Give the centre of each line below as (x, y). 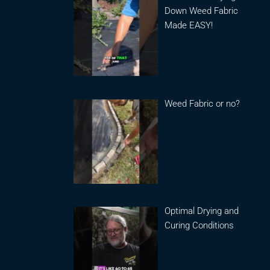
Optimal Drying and (202, 211)
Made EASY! (189, 25)
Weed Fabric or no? (202, 104)
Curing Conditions (199, 226)
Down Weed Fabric (202, 11)
